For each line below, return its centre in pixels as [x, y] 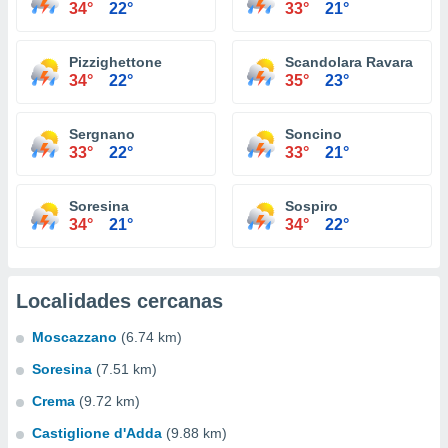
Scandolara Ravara [349, 62]
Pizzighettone [115, 62]
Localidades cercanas [119, 301]
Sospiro [311, 206]
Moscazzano [74, 337]
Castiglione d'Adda [97, 433]
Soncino [313, 134]
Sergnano [102, 134]
